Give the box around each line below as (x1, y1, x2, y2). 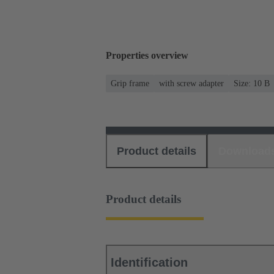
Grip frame (111, 78, 149, 88)
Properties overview (106, 50, 188, 61)
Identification (111, 256, 188, 270)
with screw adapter (159, 78, 224, 88)
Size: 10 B (234, 78, 270, 88)
